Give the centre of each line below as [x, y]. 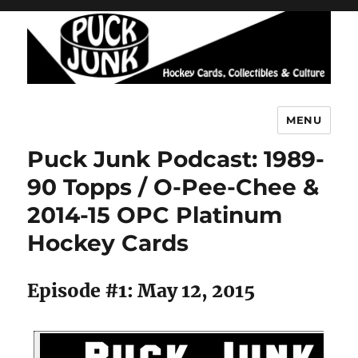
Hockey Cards [108, 243]
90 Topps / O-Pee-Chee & [173, 187]
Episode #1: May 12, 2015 [141, 290]
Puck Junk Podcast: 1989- [176, 159]
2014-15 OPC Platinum [155, 215]
